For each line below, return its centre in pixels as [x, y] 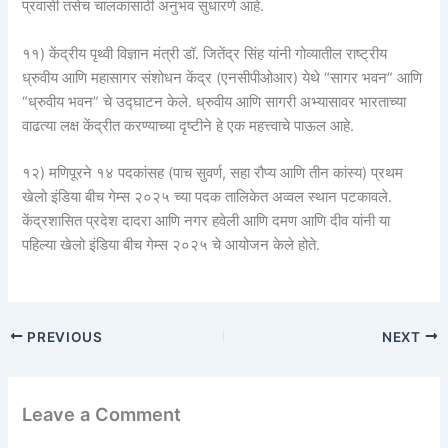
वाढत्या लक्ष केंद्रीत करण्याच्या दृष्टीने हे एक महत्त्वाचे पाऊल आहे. [188, 125]
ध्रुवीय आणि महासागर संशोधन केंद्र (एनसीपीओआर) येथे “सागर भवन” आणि [222, 77]
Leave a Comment [102, 414]
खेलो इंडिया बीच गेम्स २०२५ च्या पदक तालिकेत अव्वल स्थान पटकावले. [207, 197]
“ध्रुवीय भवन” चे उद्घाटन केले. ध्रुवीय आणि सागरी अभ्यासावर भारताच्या [214, 101]
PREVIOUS [63, 336]
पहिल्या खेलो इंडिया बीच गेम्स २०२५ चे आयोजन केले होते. [171, 245]
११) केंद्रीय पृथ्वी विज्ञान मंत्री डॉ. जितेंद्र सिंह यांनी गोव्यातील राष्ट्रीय [205, 53]
